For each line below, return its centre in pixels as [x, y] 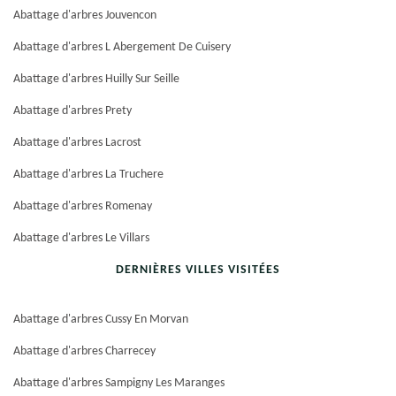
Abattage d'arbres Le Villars [81, 238]
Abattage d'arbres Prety [72, 111]
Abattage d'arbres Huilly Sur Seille [96, 79]
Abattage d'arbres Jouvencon [85, 15]
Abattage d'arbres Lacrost [77, 143]
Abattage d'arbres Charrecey [84, 351]
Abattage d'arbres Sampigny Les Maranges [119, 383]
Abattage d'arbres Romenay [83, 206]
